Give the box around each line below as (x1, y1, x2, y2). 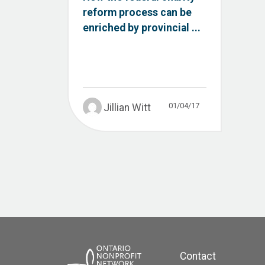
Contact (180, 250, 216, 262)
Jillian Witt (103, 101, 151, 114)
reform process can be (83, 6, 192, 18)
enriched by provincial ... (83, 21, 201, 34)
